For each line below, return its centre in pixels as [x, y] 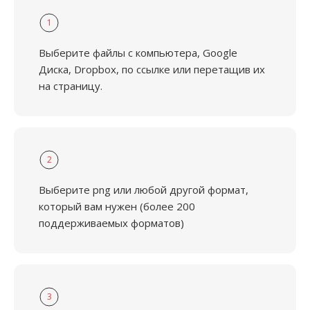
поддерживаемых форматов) [111, 223]
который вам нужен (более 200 [117, 206]
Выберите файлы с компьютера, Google [138, 53]
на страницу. [71, 86]
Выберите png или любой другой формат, [144, 190]
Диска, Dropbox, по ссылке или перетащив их [152, 69]
